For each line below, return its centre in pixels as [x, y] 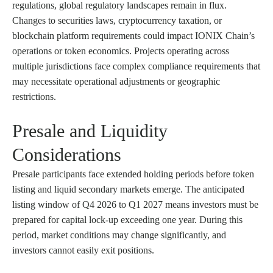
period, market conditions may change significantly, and [119, 235]
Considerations [67, 154]
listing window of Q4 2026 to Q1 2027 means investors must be [135, 204]
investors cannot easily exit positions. [83, 250]
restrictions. [34, 96]
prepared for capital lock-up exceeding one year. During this [127, 219]
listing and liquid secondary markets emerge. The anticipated [128, 189]
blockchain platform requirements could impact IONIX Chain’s [133, 35]
